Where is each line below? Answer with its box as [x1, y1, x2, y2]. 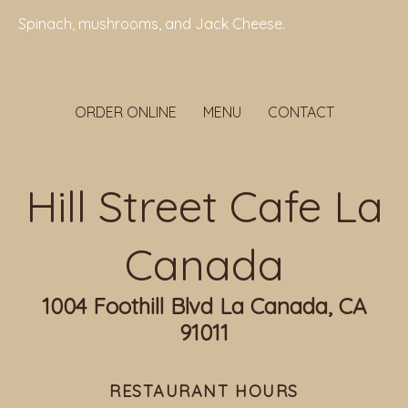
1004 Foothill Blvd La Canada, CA [41, 292, 367, 320]
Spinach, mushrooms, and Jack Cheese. [18, 15, 285, 33]
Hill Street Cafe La [25, 178, 383, 233]
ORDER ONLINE [74, 103, 177, 121]
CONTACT [267, 103, 334, 121]
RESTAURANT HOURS [109, 381, 299, 402]
